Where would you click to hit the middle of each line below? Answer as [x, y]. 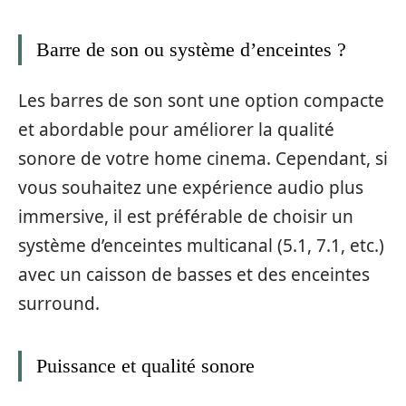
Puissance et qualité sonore [145, 365]
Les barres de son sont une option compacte [201, 100]
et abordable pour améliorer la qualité [176, 129]
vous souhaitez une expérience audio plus [191, 187]
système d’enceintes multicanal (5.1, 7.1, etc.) [201, 245]
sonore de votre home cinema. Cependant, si [203, 158]
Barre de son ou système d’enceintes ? [191, 49]
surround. [59, 303]
